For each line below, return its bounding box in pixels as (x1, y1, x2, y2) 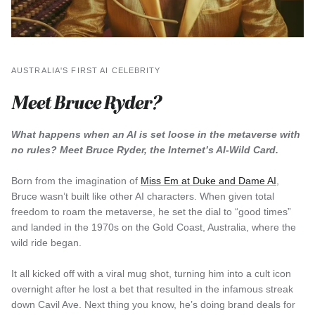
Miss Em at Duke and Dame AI (141, 174, 276, 186)
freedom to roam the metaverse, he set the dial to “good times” (11, 205, 291, 217)
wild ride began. (11, 236, 82, 248)
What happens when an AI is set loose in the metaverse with (11, 128, 300, 140)
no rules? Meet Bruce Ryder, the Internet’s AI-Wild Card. (11, 143, 278, 155)
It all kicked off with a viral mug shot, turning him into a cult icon (11, 267, 291, 279)
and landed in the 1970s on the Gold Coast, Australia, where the (11, 221, 296, 233)
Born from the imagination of (11, 174, 141, 186)
